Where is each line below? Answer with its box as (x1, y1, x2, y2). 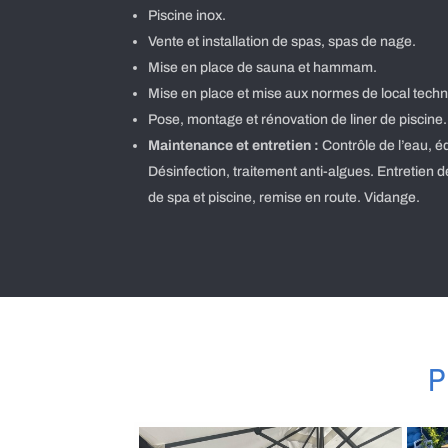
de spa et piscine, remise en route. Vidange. (148, 190, 421, 206)
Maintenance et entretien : (148, 138, 320, 154)
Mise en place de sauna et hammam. (148, 60, 378, 76)
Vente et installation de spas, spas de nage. (148, 34, 417, 50)
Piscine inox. (148, 8, 227, 24)
